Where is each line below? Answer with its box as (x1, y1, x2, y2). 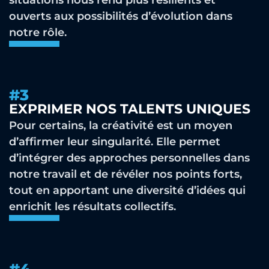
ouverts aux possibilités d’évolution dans (9, 10, 232, 23)
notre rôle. (9, 26, 67, 39)
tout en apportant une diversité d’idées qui (9, 184, 246, 197)
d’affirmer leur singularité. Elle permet (9, 135, 220, 148)
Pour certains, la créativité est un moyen (9, 119, 232, 132)
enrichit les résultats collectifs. (9, 200, 176, 213)
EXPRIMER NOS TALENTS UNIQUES (9, 101, 250, 117)
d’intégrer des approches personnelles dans (9, 151, 250, 165)
